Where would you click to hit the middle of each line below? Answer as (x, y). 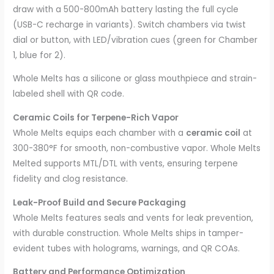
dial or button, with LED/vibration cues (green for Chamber (135, 40)
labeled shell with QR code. (69, 94)
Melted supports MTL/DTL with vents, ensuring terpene (126, 163)
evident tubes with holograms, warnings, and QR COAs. (127, 248)
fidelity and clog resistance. (71, 179)
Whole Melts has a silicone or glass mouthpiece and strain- (135, 79)
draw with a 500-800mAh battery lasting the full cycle (126, 9)
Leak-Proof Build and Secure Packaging (100, 202)
